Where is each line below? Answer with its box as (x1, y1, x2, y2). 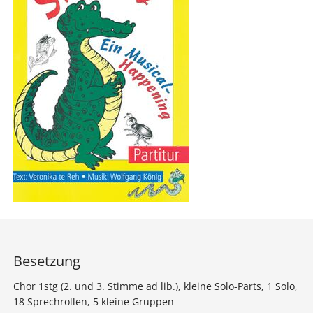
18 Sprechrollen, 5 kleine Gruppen (13, 294, 174, 308)
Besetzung (13, 251, 80, 270)
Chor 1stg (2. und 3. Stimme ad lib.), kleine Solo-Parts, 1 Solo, (13, 279, 298, 293)
